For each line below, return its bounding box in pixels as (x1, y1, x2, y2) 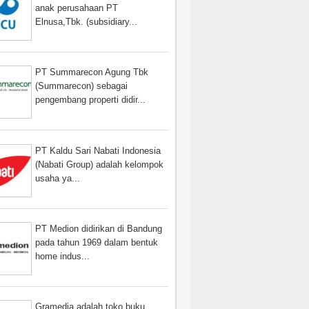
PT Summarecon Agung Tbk (35, 67, 149, 78)
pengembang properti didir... (35, 94, 146, 106)
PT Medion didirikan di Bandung (35, 223, 163, 234)
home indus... (35, 250, 90, 261)
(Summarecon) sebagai (35, 81, 128, 92)
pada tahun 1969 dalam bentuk (35, 237, 159, 248)
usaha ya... (35, 172, 81, 183)
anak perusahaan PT (35, 3, 119, 14)
